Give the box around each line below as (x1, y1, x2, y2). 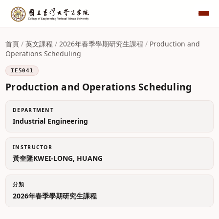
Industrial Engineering (13, 116, 88, 126)
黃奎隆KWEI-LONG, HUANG (13, 153, 103, 163)
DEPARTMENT (13, 107, 54, 113)
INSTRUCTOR (13, 144, 52, 151)
